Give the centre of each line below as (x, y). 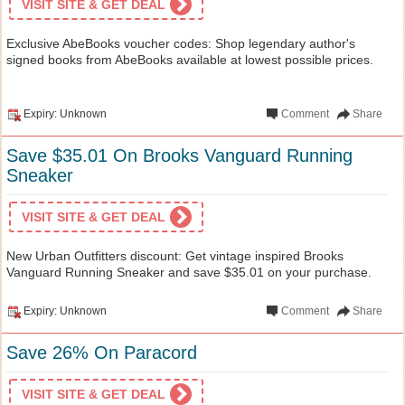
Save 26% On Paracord (102, 352)
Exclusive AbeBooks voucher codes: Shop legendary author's (181, 43)
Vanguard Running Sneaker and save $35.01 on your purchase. (189, 272)
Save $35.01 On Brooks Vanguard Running (179, 155)
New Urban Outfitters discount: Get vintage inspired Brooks (175, 255)
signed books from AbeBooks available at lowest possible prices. (190, 59)
